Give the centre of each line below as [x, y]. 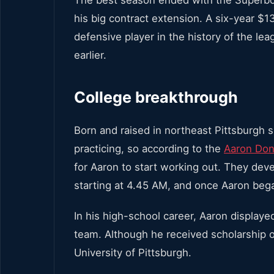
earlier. [90, 55]
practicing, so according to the [149, 148]
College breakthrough [156, 97]
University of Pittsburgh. [133, 252]
